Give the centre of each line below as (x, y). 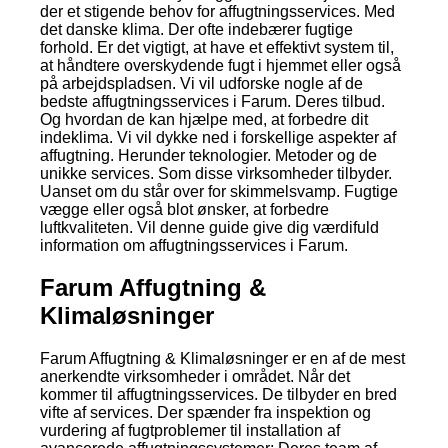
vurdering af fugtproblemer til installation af (190, 431)
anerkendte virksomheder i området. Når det (195, 377)
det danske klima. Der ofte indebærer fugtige (196, 29)
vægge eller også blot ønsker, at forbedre (184, 209)
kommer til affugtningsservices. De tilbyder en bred (218, 395)
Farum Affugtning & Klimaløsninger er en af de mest (222, 359)
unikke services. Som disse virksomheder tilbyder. (216, 173)
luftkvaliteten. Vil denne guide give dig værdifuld (209, 227)
